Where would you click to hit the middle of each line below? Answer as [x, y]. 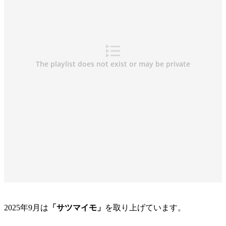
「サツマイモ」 [77, 208]
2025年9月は [26, 208]
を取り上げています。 [145, 208]
